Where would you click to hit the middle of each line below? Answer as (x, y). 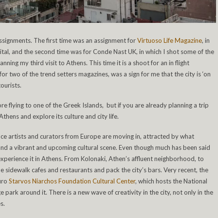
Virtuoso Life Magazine (170, 41)
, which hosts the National (171, 181)
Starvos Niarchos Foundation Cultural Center (72, 181)
